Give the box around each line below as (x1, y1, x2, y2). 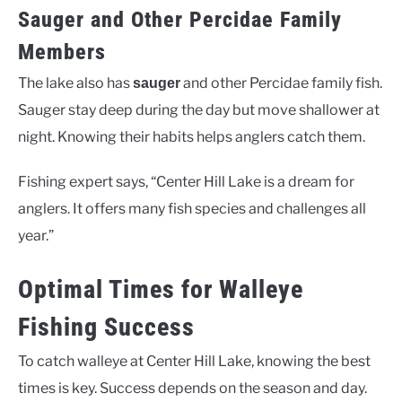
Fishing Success (18, 311, 195, 342)
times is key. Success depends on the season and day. (18, 379, 367, 397)
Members (18, 39, 106, 66)
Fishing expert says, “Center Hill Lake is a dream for (18, 173, 354, 191)
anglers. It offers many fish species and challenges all (18, 200, 366, 218)
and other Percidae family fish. (180, 74, 382, 92)
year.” (18, 227, 54, 245)
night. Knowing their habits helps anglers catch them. (18, 128, 365, 146)
